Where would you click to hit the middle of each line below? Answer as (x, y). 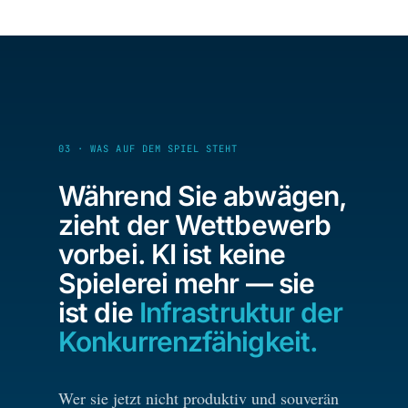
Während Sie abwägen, (203, 196)
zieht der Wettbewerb (195, 225)
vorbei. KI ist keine (172, 255)
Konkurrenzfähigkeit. (189, 342)
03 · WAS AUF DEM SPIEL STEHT (148, 149)
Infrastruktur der (241, 313)
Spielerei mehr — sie (187, 284)
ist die (99, 313)
